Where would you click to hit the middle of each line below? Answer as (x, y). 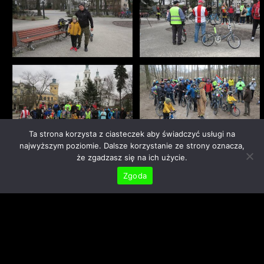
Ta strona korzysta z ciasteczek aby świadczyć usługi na (132, 134)
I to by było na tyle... (136, 232)
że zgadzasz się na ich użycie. (132, 157)
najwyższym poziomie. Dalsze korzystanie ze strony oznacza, (132, 146)
